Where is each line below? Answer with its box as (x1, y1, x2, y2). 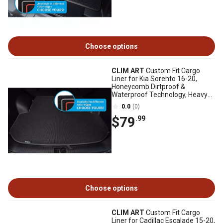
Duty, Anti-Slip (111, 99, 155, 107)
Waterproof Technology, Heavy (111, 91, 208, 99)
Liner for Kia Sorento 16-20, (111, 75, 197, 83)
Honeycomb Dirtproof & (111, 83, 185, 91)
